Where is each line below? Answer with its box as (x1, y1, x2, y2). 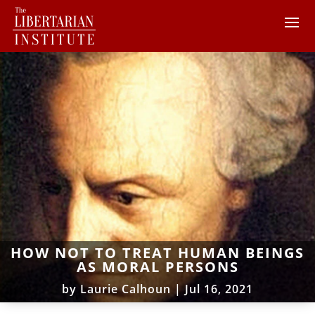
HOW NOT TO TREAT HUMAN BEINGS (11, 243, 304, 262)
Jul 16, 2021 (185, 281, 253, 297)
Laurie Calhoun (80, 281, 171, 297)
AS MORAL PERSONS (76, 257, 239, 276)
